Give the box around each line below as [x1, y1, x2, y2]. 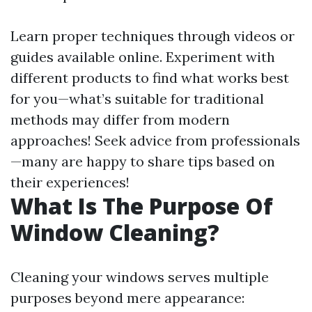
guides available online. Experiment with [10, 48, 275, 65]
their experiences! [10, 173, 130, 191]
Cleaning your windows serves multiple [10, 268, 269, 286]
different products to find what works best [10, 69, 289, 86]
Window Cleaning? [10, 217, 219, 247]
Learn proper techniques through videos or [10, 27, 295, 45]
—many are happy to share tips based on [10, 153, 275, 170]
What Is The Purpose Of [10, 191, 273, 221]
